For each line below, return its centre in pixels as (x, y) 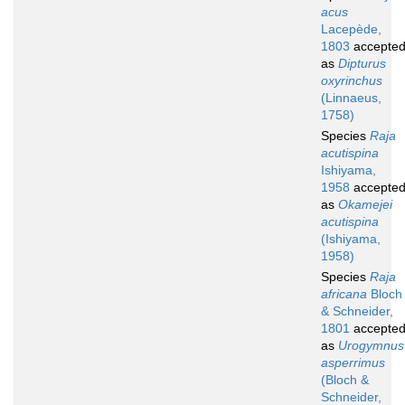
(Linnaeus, (351, 98)
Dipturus (362, 64)
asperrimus (353, 363)
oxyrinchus (352, 81)
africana (344, 294)
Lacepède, (351, 29)
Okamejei (365, 205)
